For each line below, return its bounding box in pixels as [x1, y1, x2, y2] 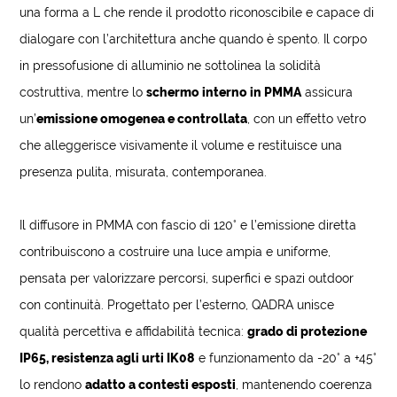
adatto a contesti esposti [85, 378, 237, 392]
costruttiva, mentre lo [19, 85, 147, 99]
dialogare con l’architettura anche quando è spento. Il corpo [19, 32, 368, 46]
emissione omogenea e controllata [36, 112, 248, 126]
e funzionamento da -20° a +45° [195, 351, 378, 365]
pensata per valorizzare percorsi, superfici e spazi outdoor [19, 271, 354, 285]
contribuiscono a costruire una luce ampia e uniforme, [19, 245, 331, 259]
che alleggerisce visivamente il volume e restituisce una [19, 138, 343, 152]
